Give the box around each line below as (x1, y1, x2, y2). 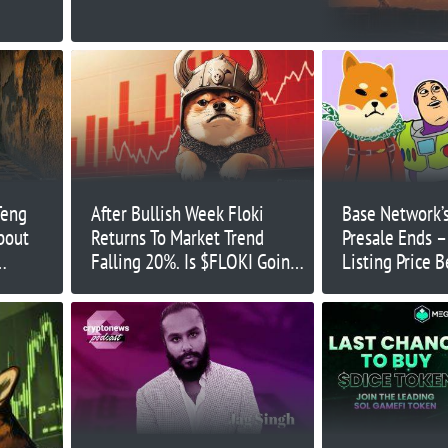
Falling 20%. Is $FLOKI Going (90, 248, 299, 275)
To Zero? (90, 272, 151, 299)
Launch (342, 272, 394, 299)
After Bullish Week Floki (90, 200, 264, 227)
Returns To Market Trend (90, 224, 264, 251)
